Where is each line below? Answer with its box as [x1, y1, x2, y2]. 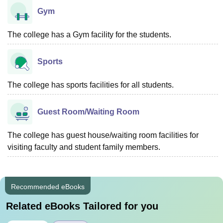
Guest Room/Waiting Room [37, 108, 139, 116]
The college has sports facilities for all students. [7, 81, 174, 89]
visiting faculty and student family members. [7, 143, 160, 151]
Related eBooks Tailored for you [6, 201, 158, 212]
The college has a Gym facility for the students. [7, 30, 171, 39]
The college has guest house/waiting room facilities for [7, 131, 199, 139]
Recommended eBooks [11, 183, 85, 191]
